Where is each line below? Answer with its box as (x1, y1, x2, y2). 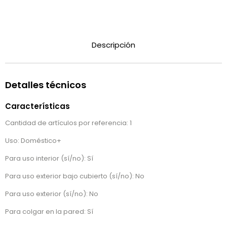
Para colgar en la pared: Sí (5, 207, 95, 217)
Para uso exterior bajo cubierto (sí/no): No (5, 171, 144, 181)
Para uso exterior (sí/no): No (5, 189, 98, 199)
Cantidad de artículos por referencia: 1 (5, 118, 132, 128)
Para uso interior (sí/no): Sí (5, 154, 93, 164)
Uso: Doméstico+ (5, 136, 61, 146)
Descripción (92, 40, 135, 51)
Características (5, 101, 70, 112)
